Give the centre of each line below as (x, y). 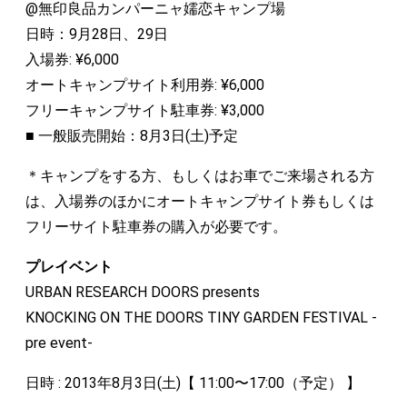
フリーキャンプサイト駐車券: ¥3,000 (145, 110)
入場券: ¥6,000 (72, 60)
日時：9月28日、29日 (97, 34)
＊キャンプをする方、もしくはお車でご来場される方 (200, 176)
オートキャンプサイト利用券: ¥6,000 (145, 85)
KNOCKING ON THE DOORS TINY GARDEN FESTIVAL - (201, 318)
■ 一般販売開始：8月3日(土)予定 (132, 136)
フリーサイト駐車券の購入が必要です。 (156, 227)
